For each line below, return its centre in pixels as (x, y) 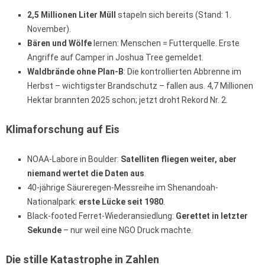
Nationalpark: (53, 202)
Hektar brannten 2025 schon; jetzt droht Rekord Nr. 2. (127, 100)
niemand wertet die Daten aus (86, 174)
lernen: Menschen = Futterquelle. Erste (166, 43)
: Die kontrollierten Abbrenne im (182, 72)
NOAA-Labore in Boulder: (74, 159)
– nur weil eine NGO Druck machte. (127, 230)
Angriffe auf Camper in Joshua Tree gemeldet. (115, 58)
